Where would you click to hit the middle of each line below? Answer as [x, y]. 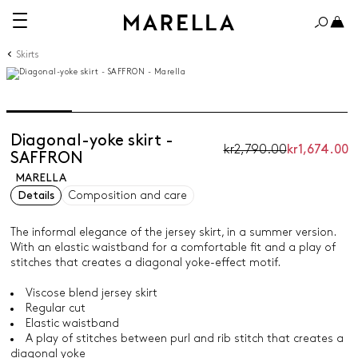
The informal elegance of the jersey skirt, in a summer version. [173, 232]
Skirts [27, 54]
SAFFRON [46, 158]
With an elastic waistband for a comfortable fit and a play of [173, 247]
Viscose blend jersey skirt [91, 293]
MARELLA [40, 178]
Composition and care [127, 195]
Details [36, 195]
